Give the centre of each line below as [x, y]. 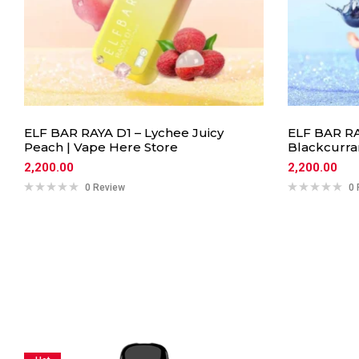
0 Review [105, 188]
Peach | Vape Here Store [101, 147]
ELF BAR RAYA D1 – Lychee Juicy [124, 133]
